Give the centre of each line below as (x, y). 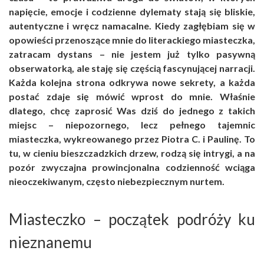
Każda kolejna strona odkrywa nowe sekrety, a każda (132, 82)
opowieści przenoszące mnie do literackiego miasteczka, (132, 39)
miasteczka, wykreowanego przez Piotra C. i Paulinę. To (132, 138)
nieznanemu (50, 242)
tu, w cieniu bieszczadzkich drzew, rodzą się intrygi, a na (132, 153)
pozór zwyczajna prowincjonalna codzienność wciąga (132, 167)
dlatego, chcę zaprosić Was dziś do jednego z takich (132, 110)
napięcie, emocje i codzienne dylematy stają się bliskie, (132, 11)
